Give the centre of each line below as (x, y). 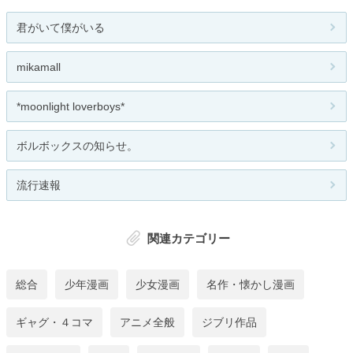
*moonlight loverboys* (71, 107)
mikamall (39, 67)
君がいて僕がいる (61, 28)
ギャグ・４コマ (54, 322)
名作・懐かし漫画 (251, 284)
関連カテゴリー (188, 239)
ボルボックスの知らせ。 (77, 146)
